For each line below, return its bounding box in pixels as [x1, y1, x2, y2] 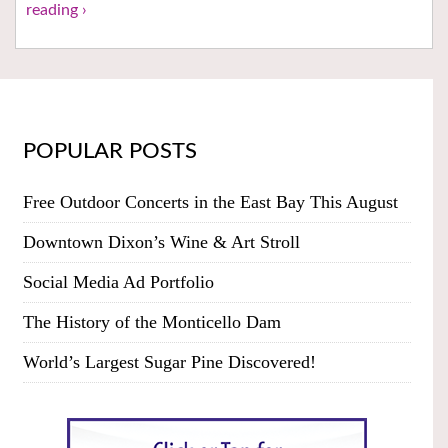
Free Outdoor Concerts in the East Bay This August [22, 192, 398, 213]
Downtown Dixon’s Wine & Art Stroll [22, 232, 300, 253]
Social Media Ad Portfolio [22, 272, 214, 293]
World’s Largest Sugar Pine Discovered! [22, 352, 316, 373]
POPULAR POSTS [22, 140, 197, 163]
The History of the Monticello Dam [22, 312, 281, 333]
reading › [26, 2, 87, 19]
